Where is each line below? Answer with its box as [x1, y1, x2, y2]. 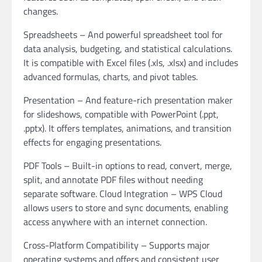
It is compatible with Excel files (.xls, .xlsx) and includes [23, 56, 238, 70]
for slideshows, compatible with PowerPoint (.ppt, [23, 107, 219, 121]
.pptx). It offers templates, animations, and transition [23, 121, 232, 135]
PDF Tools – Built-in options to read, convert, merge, [23, 158, 232, 173]
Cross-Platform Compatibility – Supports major [23, 238, 210, 252]
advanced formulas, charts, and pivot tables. [23, 70, 198, 84]
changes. [23, 4, 58, 18]
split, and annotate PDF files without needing [23, 173, 203, 187]
